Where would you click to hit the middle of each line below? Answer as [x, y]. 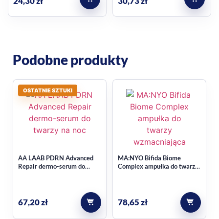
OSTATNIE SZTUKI [48, 90]
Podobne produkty [70, 60]
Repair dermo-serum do [52, 166]
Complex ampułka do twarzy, [159, 166]
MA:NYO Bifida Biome [149, 158]
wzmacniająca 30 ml [147, 175]
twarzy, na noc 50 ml [47, 175]
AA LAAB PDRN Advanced [56, 158]
